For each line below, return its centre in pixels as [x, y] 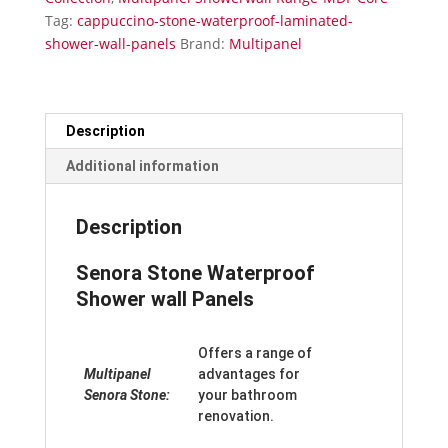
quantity [71, 34]
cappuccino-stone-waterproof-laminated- [214, 21]
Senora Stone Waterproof [195, 273]
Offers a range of [255, 353]
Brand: [204, 44]
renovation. [236, 416]
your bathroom [247, 395]
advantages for [249, 374]
